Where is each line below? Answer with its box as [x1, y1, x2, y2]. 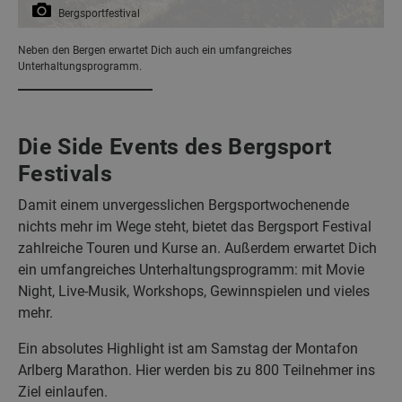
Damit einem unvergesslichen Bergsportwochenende [18, 196, 349, 214]
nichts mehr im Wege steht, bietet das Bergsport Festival [18, 217, 371, 235]
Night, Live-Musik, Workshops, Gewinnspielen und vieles [18, 282, 370, 300]
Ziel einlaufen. [18, 382, 108, 400]
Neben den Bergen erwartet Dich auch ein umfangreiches [18, 43, 292, 57]
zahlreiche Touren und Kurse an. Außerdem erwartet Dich [18, 239, 377, 257]
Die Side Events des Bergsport [18, 133, 332, 160]
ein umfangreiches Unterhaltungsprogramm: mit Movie [18, 260, 364, 278]
